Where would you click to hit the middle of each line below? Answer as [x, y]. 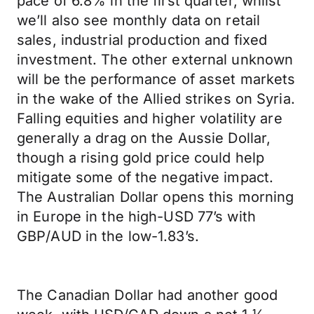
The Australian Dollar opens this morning [156, 197]
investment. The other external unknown [155, 60]
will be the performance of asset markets [156, 79]
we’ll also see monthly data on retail [139, 20]
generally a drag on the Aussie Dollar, [144, 138]
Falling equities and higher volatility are [150, 118]
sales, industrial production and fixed [142, 40]
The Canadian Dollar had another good [148, 295]
